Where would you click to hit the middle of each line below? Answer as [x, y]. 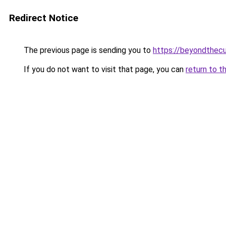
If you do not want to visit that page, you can [104, 69]
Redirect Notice [44, 18]
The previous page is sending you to [87, 50]
